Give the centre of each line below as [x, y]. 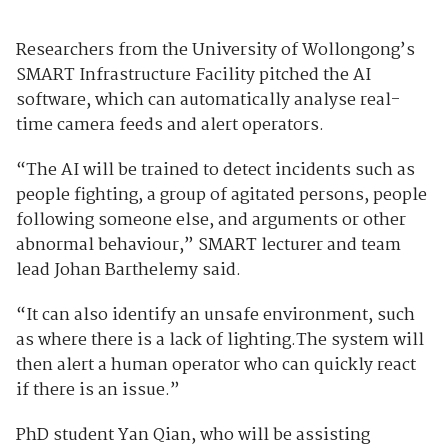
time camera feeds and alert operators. [169, 126]
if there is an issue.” [97, 391]
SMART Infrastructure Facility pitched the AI [193, 76]
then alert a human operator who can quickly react [215, 366]
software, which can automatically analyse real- [207, 101]
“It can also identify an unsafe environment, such [215, 316]
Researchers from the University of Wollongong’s [215, 51]
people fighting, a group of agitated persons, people [221, 196]
